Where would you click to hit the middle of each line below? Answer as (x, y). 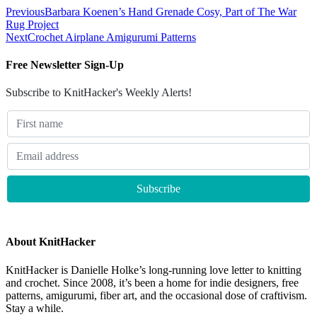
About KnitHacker (51, 242)
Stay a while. (35, 308)
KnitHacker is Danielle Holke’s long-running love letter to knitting (154, 270)
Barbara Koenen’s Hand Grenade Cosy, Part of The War (171, 11)
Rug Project (32, 24)
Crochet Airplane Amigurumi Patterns (112, 37)
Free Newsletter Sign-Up (65, 64)
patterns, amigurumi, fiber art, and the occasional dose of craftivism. (156, 295)
